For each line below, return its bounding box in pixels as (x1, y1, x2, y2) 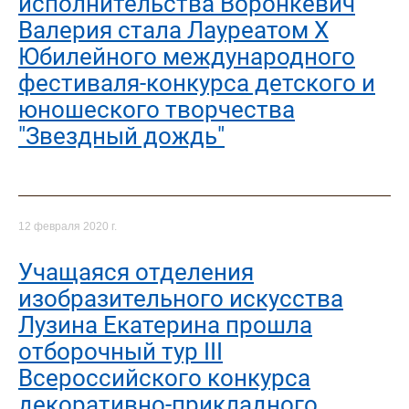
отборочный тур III (18, 337, 223, 365)
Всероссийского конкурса (18, 363, 310, 392)
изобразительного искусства (18, 284, 343, 312)
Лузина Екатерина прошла (18, 310, 312, 339)
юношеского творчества (18, 95, 295, 123)
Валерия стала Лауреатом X (18, 16, 329, 44)
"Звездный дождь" (18, 121, 225, 150)
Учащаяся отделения (18, 257, 254, 286)
